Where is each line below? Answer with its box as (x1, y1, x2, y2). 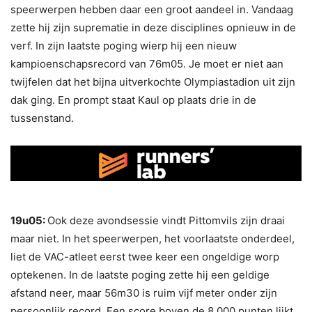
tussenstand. (10, 111, 74, 125)
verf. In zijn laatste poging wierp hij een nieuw (10, 39, 237, 53)
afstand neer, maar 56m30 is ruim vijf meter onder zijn (10, 286, 277, 299)
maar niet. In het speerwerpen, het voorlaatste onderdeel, (10, 231, 295, 245)
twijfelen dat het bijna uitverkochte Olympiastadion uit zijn (10, 75, 295, 89)
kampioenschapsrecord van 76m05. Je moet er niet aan (10, 57, 283, 71)
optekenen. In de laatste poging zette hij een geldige (10, 267, 270, 281)
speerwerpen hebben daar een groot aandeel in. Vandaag (10, 3, 293, 17)
